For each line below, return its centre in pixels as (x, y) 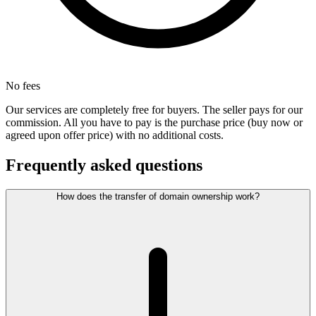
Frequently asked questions (104, 165)
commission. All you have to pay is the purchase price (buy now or (154, 123)
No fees (23, 86)
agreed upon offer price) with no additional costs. (115, 135)
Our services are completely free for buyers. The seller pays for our (154, 110)
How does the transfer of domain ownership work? (158, 197)
